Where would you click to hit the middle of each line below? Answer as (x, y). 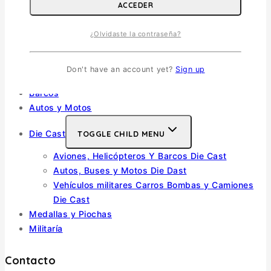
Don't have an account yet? (121, 70)
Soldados (49, 79)
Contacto (30, 261)
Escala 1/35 (78, 35)
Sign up (190, 70)
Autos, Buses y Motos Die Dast (120, 171)
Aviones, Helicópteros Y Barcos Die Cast (140, 156)
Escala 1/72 (78, 50)
